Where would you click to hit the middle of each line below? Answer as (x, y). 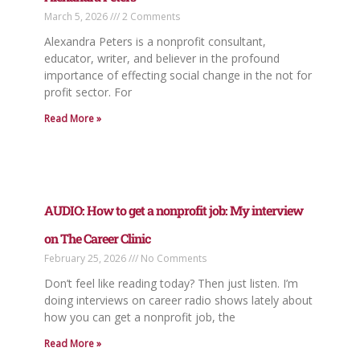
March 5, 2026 (77, 17)
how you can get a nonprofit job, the (139, 317)
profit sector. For (88, 92)
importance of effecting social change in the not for (178, 76)
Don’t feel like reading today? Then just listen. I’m (171, 283)
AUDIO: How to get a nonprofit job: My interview (173, 210)
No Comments (172, 258)
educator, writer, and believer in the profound (162, 59)
